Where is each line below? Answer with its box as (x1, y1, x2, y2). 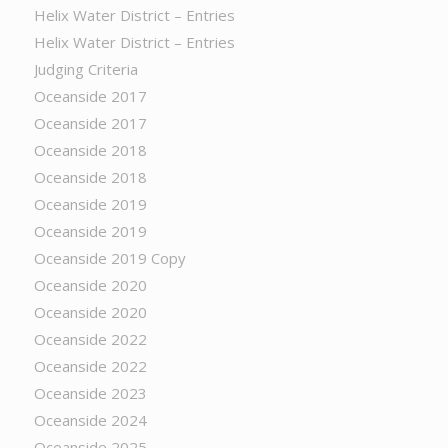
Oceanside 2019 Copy (33, 248, 186, 268)
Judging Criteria (33, 59, 138, 79)
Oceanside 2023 (33, 383, 147, 403)
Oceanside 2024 (33, 410, 147, 430)
